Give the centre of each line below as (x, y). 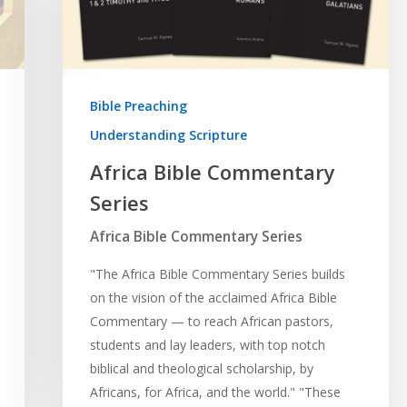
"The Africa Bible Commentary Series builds (217, 273)
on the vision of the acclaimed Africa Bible (213, 297)
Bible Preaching (138, 105)
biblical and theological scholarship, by (201, 368)
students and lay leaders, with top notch (207, 344)
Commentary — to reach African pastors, (211, 321)
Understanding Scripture (168, 134)
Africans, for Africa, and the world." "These (215, 392)
